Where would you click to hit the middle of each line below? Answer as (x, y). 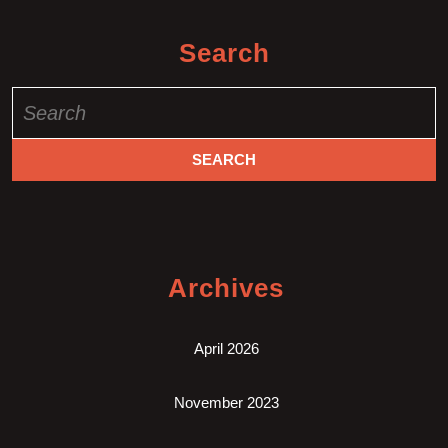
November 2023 (226, 402)
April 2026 (226, 348)
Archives (226, 287)
